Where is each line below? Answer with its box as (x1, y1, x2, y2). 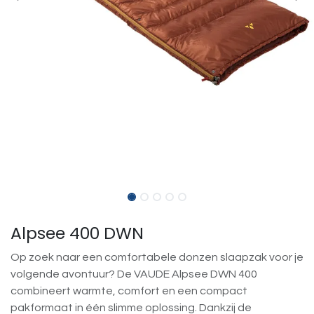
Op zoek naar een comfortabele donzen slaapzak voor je (11, 252, 303, 264)
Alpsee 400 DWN (11, 221, 144, 245)
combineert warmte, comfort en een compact (11, 285, 247, 297)
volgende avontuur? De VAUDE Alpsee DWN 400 (11, 268, 257, 280)
